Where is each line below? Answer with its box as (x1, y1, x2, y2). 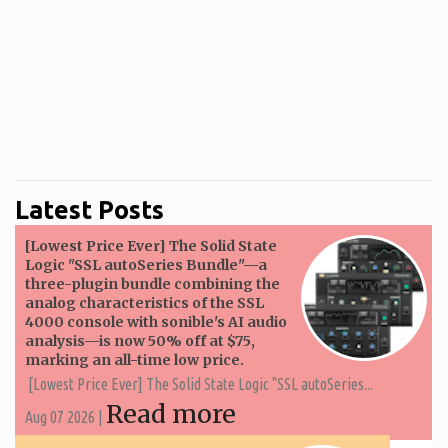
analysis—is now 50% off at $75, (25, 331, 255, 350)
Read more (106, 397, 236, 430)
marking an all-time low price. (25, 350, 244, 369)
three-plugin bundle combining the (25, 274, 280, 293)
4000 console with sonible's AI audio (25, 312, 287, 331)
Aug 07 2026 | (25, 407, 106, 426)
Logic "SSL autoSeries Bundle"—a (25, 255, 267, 274)
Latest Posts (15, 195, 164, 224)
